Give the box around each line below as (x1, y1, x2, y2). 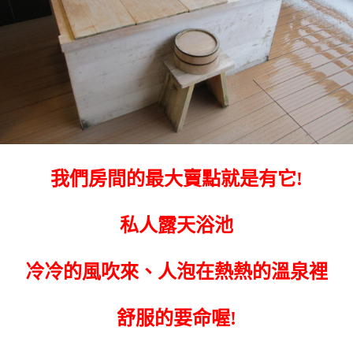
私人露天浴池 (120, 214, 233, 236)
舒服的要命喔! (117, 307, 236, 329)
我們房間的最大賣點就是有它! (50, 168, 303, 189)
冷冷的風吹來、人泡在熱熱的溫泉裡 (25, 261, 328, 282)
